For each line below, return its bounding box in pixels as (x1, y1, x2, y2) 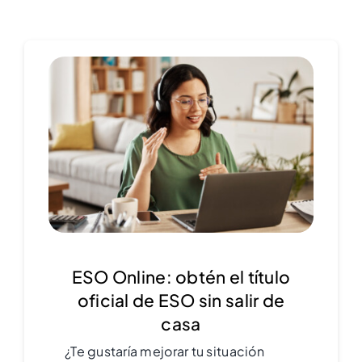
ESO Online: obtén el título (71, 266, 291, 288)
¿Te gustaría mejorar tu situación (64, 343, 264, 360)
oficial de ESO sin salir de (77, 289, 285, 312)
